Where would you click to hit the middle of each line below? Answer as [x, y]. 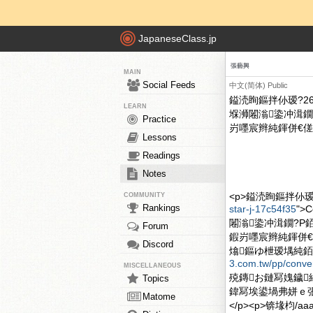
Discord [158, 244]
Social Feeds [169, 85]
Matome [159, 297]
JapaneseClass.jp [177, 39]
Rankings [161, 208]
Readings [161, 155]
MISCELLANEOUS [152, 265]
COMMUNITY [144, 195]
